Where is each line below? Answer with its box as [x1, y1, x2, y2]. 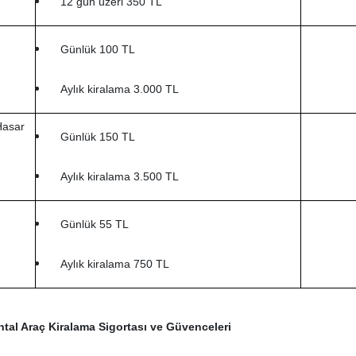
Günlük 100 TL [60, 43, 135, 56]
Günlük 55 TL [60, 218, 129, 231]
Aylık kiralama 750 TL [60, 257, 169, 270]
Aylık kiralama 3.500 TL [60, 169, 179, 183]
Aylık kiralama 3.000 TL [60, 82, 179, 95]
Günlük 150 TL [60, 130, 135, 144]
